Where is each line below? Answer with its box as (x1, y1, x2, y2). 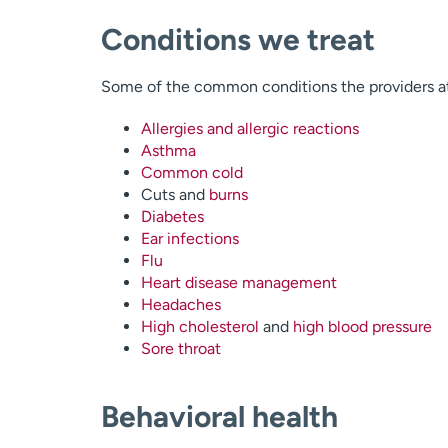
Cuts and (140, 185, 209, 204)
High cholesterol (140, 317, 259, 336)
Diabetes (140, 207, 204, 226)
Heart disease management (140, 273, 337, 292)
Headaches (140, 295, 221, 314)
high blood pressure (292, 317, 432, 336)
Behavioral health (100, 398, 338, 435)
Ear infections (140, 229, 239, 248)
